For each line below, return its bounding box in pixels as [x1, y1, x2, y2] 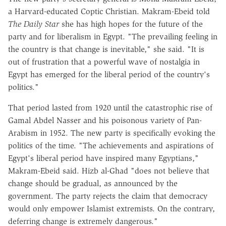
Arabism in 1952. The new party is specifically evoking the [8, 128, 215, 138]
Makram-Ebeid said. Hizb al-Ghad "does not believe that [8, 165, 209, 176]
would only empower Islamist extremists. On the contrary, [8, 203, 215, 213]
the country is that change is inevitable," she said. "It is [8, 44, 204, 54]
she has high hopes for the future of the [59, 19, 203, 29]
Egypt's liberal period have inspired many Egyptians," [8, 153, 199, 163]
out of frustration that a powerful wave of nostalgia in [8, 56, 200, 67]
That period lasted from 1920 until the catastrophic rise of [8, 102, 212, 112]
